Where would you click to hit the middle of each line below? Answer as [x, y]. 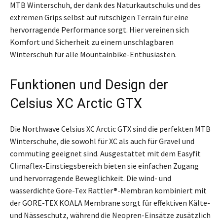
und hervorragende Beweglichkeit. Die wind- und [91, 178]
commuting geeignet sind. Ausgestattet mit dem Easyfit [105, 154]
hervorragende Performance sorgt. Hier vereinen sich [99, 30]
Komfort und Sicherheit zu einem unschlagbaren [92, 42]
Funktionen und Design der [89, 85]
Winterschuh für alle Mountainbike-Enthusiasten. [93, 55]
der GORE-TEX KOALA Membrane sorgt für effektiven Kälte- [110, 203]
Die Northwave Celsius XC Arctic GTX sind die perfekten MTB [110, 129]
